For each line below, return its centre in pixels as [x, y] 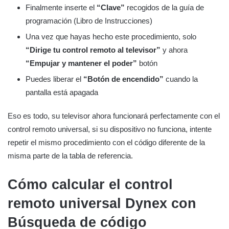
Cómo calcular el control [90, 184]
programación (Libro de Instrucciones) [89, 20]
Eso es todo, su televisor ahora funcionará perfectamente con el [114, 116]
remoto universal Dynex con [102, 203]
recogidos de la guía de [164, 7]
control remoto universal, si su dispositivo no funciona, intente [110, 129]
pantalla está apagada [62, 92]
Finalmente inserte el [61, 7]
